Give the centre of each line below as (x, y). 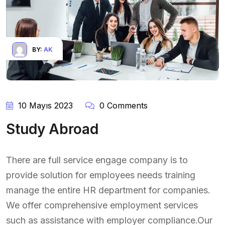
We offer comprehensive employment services (102, 205)
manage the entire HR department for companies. (108, 190)
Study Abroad (52, 129)
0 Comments (122, 105)
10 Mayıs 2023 (44, 105)
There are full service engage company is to (97, 160)
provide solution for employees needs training (101, 175)
